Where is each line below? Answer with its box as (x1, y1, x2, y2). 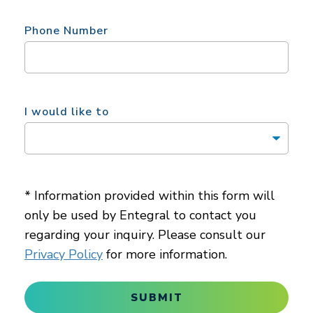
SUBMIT (130, 291, 183, 305)
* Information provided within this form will (24, 187, 275, 205)
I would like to (24, 104, 109, 120)
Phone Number (24, 23, 108, 39)
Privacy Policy (24, 246, 103, 263)
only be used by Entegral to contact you (24, 207, 256, 224)
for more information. (103, 246, 227, 263)
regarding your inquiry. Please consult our (24, 226, 265, 244)
